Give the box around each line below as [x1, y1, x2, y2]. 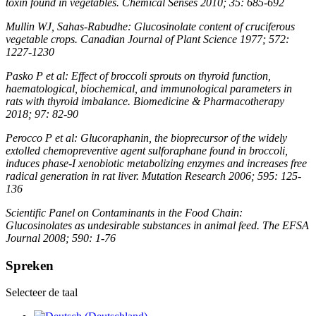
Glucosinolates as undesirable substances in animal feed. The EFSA [6, 219, 309, 231]
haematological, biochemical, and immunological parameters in [6, 82, 292, 95]
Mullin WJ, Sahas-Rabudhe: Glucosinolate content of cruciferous [6, 20, 295, 32]
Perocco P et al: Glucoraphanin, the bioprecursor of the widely [6, 131, 287, 144]
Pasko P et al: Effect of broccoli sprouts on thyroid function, [6, 69, 271, 82]
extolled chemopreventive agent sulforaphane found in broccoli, [6, 144, 288, 157]
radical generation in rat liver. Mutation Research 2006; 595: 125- [6, 169, 301, 182]
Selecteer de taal [6, 286, 78, 299]
